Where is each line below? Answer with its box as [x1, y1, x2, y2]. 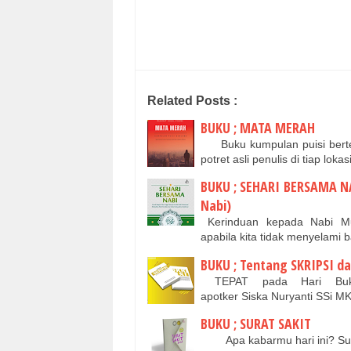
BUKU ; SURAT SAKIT [201, 314, 311, 334]
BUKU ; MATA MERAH [201, 118, 315, 137]
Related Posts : [147, 93, 237, 107]
